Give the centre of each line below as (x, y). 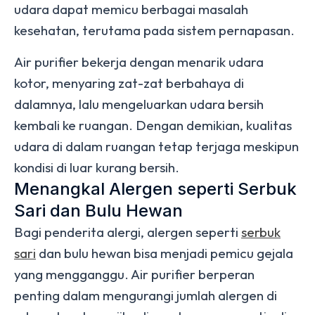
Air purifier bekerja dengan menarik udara (139, 62)
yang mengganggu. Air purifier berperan (134, 274)
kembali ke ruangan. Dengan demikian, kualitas (153, 125)
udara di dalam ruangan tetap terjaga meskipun (156, 146)
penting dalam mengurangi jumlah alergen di (146, 295)
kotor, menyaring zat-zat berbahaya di (129, 83)
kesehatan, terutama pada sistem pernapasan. (154, 30)
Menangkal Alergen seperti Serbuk (155, 189)
